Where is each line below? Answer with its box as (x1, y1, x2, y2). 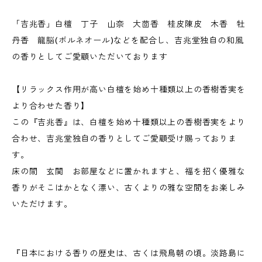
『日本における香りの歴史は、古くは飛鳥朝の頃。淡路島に (12, 248, 246, 258)
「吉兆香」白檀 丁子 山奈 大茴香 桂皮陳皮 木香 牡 (12, 19, 246, 29)
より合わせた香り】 (12, 101, 90, 111)
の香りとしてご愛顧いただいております (12, 51, 168, 62)
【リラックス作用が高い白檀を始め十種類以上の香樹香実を (12, 84, 246, 95)
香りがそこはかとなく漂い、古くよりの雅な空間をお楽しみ (12, 182, 246, 193)
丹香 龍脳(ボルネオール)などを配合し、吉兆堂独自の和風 (12, 35, 244, 46)
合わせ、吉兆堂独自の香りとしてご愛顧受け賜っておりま (12, 133, 237, 144)
